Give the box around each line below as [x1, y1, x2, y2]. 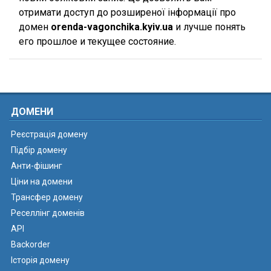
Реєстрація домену [11, 129, 88, 139]
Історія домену [11, 255, 70, 265]
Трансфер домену [11, 192, 83, 202]
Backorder [11, 240, 50, 249]
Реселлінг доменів [11, 208, 85, 218]
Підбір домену [11, 145, 67, 155]
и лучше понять [173, 21, 246, 33]
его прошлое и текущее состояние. [19, 36, 176, 47]
